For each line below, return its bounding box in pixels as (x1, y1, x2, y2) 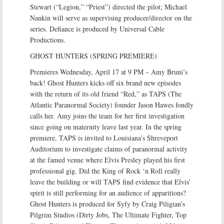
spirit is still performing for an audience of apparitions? (30, 188, 186, 197)
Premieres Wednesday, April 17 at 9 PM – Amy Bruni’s (30, 67, 187, 76)
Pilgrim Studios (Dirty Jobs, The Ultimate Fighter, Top (30, 210, 186, 219)
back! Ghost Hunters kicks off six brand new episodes (30, 78, 181, 87)
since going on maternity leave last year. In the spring (30, 122, 181, 131)
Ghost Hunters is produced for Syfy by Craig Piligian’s (30, 199, 185, 208)
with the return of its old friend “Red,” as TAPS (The (30, 89, 181, 98)
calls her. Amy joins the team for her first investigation (30, 111, 184, 120)
